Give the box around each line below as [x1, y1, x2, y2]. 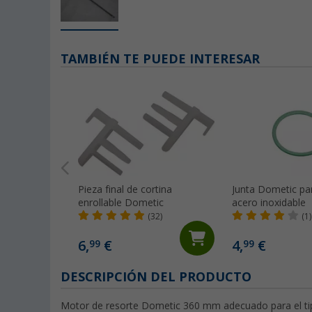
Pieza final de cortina [78, 184, 172, 196]
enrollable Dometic [78, 197, 164, 209]
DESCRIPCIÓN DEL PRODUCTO [61, 270, 251, 285]
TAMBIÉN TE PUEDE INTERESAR [61, 52, 260, 67]
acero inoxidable [232, 197, 306, 209]
